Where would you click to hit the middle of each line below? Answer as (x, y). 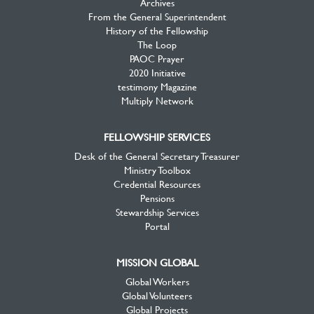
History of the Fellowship (157, 30)
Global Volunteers (157, 295)
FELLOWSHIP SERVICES (157, 137)
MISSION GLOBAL (157, 262)
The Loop (157, 45)
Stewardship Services (157, 212)
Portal (157, 226)
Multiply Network (157, 101)
